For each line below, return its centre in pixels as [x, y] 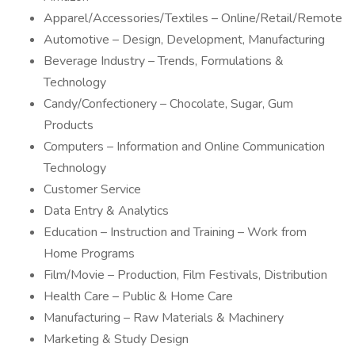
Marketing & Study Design [116, 339]
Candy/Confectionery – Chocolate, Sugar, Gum [168, 104]
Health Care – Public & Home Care [138, 296]
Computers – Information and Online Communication [184, 147]
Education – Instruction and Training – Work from [175, 232]
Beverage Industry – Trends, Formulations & [164, 61]
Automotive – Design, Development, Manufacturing [184, 40]
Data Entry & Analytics [106, 211]
